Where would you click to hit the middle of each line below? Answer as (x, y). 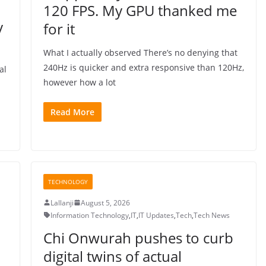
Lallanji (62, 202)
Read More (72, 112)
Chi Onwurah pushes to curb (138, 237)
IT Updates (156, 215)
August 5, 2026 (105, 202)
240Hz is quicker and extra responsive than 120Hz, (143, 67)
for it (59, 28)
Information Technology (89, 215)
